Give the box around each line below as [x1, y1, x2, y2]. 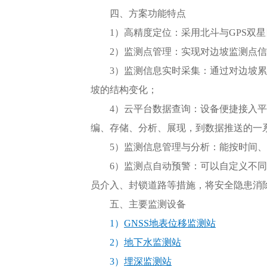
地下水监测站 [124, 237, 181, 247]
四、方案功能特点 [110, 8, 186, 18]
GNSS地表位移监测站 [124, 218, 216, 228]
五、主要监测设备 [110, 199, 186, 209]
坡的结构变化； [91, 85, 157, 95]
